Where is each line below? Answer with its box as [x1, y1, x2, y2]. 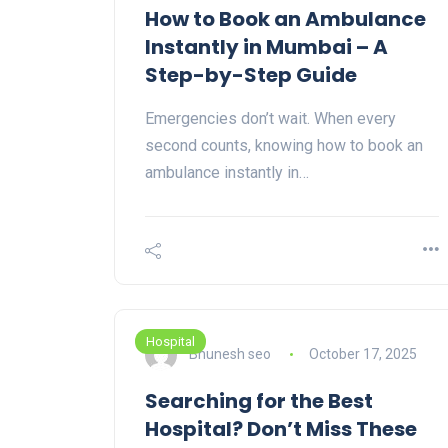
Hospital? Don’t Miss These [145, 415, 417, 444]
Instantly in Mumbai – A [145, 33, 388, 62]
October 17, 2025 [308, 345, 417, 362]
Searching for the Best [145, 387, 373, 416]
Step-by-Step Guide [145, 61, 357, 90]
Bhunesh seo [189, 345, 271, 362]
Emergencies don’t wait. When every [145, 109, 396, 129]
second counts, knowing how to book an [145, 136, 423, 156]
